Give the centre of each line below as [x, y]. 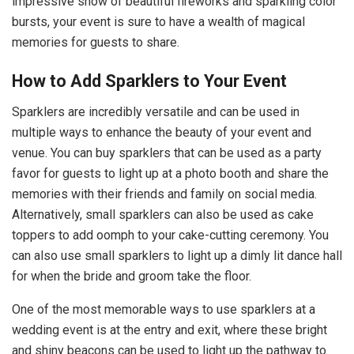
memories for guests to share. [96, 42]
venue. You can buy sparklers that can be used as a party [167, 153]
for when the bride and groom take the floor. [132, 277]
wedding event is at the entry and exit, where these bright [169, 330]
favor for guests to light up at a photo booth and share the [170, 174]
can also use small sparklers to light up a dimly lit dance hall [177, 256]
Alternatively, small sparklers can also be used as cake [163, 215]
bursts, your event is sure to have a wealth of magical [158, 21]
